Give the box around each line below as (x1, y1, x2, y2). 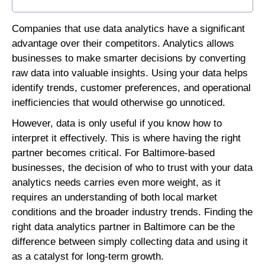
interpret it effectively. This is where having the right (12, 132, 241, 144)
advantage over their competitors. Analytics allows (12, 38, 234, 50)
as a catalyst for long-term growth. (12, 251, 167, 263)
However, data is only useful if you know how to (12, 118, 222, 130)
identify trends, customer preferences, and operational (12, 82, 251, 94)
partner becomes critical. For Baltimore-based (12, 147, 215, 159)
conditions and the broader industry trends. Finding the (12, 206, 253, 218)
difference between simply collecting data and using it (12, 236, 248, 248)
